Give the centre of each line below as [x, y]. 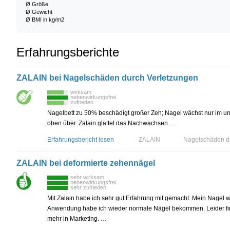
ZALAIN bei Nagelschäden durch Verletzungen [107, 78]
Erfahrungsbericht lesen [81, 139]
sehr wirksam [87, 177]
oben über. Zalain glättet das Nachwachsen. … [112, 123]
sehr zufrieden [88, 187]
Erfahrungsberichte [68, 52]
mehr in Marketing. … [77, 218]
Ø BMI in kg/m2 [45, 19]
